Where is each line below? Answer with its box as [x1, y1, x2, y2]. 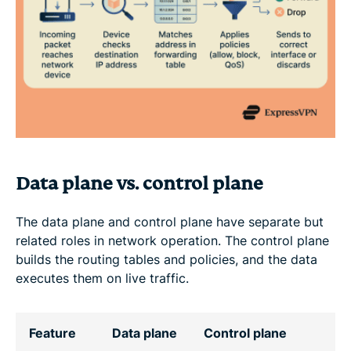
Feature [29, 324, 76, 341]
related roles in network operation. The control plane [16, 232, 329, 248]
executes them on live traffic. [16, 270, 189, 286]
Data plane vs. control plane [16, 172, 263, 195]
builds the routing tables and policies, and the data [16, 251, 317, 267]
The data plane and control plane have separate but [16, 213, 324, 230]
